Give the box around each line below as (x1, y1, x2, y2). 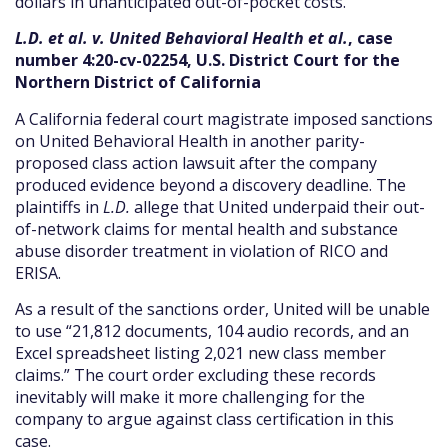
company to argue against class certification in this (15, 408, 394, 430)
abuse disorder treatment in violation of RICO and (15, 239, 388, 262)
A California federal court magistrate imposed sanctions (15, 107, 433, 130)
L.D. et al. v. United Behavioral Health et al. (15, 27, 348, 50)
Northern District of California (15, 71, 261, 94)
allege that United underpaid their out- (130, 195, 425, 218)
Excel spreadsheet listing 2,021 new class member (15, 342, 386, 364)
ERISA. (15, 261, 61, 284)
